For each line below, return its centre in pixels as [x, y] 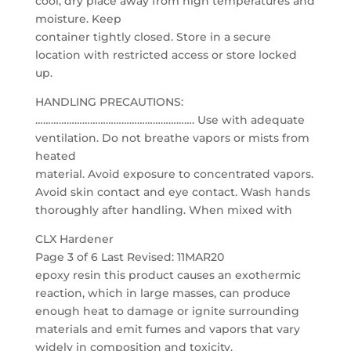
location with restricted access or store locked [166, 55]
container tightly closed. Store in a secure [153, 37]
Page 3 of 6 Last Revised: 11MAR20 [129, 257]
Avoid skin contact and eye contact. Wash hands [172, 192]
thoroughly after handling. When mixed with [163, 210]
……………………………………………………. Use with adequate [170, 120]
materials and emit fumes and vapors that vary [167, 329]
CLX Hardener [74, 239]
